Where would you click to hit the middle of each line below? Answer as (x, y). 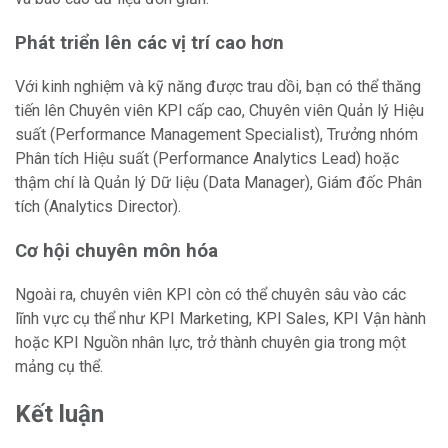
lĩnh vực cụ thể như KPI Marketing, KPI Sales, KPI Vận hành (220, 318)
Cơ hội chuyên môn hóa (116, 251)
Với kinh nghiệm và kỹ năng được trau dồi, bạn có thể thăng (218, 86)
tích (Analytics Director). (98, 206)
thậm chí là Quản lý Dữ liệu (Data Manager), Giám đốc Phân (218, 182)
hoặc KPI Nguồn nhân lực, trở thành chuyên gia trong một (210, 342)
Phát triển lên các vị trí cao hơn (149, 43)
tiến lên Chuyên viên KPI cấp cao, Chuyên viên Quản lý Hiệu (219, 110)
